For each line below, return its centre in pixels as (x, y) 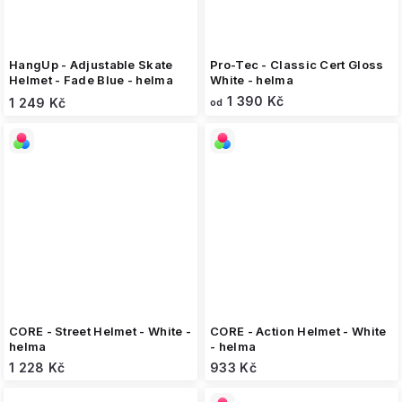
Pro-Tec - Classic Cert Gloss (297, 65)
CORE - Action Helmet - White (298, 331)
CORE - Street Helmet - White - (100, 331)
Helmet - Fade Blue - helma (91, 80)
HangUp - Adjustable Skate (91, 65)
